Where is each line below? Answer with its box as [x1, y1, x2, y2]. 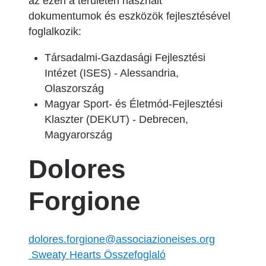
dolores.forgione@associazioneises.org [28, 233, 215, 245]
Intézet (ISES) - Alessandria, [45, 67, 179, 79]
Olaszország [45, 83, 104, 94]
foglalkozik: [28, 26, 81, 37]
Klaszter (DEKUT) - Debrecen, [45, 113, 188, 125]
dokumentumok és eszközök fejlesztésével [28, 10, 230, 22]
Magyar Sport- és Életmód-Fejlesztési [45, 98, 223, 110]
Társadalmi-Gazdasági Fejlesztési [45, 52, 205, 64]
